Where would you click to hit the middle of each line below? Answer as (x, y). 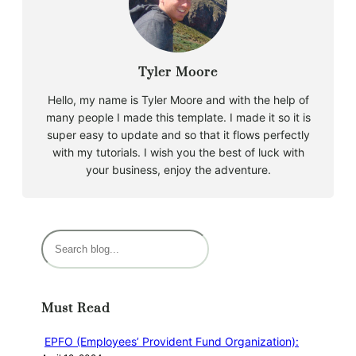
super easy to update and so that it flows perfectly (178, 134)
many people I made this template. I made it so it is (178, 117)
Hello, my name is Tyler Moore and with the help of (178, 99)
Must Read (76, 308)
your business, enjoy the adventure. (178, 169)
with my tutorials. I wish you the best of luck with (178, 152)
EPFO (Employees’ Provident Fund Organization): (172, 342)
